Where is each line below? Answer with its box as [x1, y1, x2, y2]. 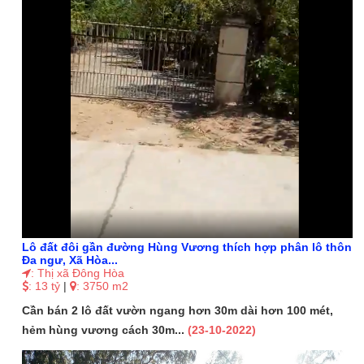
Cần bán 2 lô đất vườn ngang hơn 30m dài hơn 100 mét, [22, 304, 334, 318]
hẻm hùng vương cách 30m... [22, 323, 188, 337]
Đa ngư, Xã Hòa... [22, 253, 119, 267]
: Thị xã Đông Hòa [31, 266, 125, 280]
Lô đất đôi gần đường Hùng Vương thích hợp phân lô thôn [22, 240, 353, 254]
